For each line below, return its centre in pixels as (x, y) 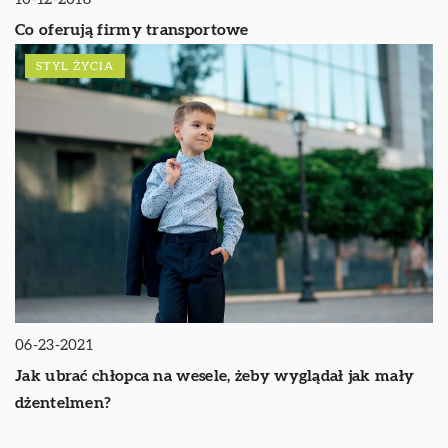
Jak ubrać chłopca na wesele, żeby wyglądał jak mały (215, 375)
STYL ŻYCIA (75, 65)
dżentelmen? (63, 402)
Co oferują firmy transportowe (132, 29)
